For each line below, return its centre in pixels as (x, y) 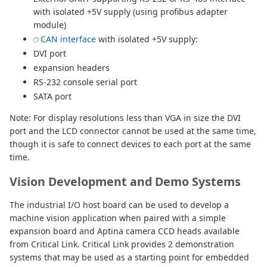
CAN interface (68, 39)
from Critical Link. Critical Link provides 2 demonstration (122, 244)
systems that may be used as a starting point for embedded (129, 257)
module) (50, 25)
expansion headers (72, 68)
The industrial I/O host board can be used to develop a (119, 205)
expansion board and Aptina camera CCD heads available (125, 231)
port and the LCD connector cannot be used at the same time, (133, 131)
